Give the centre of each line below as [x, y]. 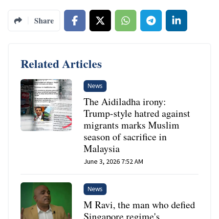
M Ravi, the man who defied [140, 205]
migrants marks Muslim [132, 125]
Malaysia [102, 149]
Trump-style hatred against [137, 113]
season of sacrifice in [125, 137]
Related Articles [61, 64]
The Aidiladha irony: [125, 102]
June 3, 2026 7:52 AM [114, 162]
